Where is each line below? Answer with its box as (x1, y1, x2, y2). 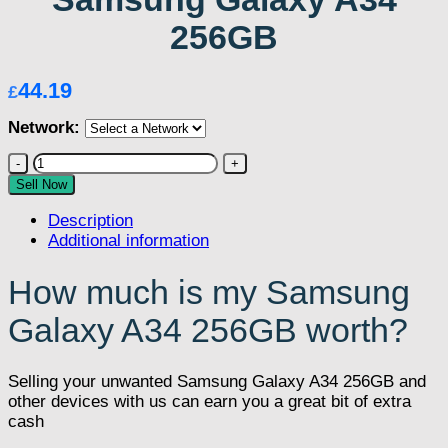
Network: (8, 117, 80, 137)
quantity (32, 231, 91, 251)
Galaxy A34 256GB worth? (8, 311, 408, 349)
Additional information (48, 231, 209, 251)
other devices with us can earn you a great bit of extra (8, 392, 411, 412)
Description (48, 211, 133, 231)
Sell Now (16, 176, 67, 192)
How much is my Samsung (8, 273, 410, 311)
